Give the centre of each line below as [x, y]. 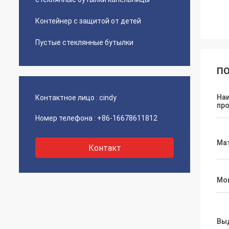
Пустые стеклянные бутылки [84, 42]
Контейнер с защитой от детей [88, 21]
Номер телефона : [65, 118]
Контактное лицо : [66, 98]
